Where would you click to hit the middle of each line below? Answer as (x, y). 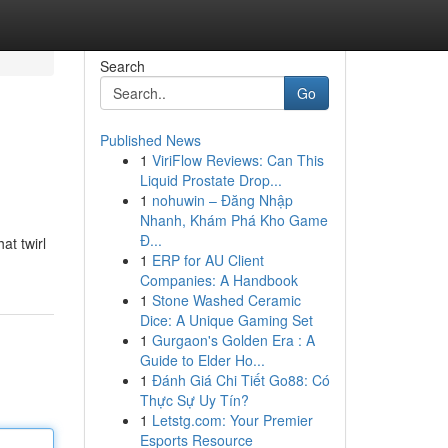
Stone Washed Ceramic (226, 300)
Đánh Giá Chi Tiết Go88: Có (240, 380)
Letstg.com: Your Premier (232, 420)
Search (122, 66)
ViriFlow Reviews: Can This (237, 160)
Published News (150, 140)
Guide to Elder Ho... (202, 360)
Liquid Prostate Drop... (210, 180)
